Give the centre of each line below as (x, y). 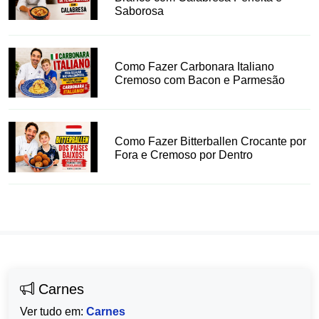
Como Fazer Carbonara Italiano (195, 67)
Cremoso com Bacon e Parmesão (200, 80)
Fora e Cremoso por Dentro (184, 155)
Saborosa (140, 11)
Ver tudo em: (53, 311)
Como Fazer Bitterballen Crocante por (211, 141)
